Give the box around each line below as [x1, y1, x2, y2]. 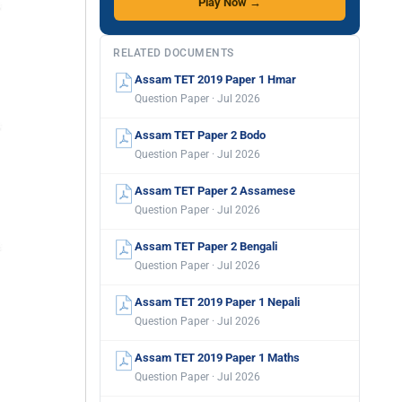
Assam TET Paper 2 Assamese [135, 184, 295, 197]
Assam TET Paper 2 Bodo [135, 128, 266, 142]
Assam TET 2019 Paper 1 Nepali [135, 295, 300, 309]
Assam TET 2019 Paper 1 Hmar [135, 73, 296, 86]
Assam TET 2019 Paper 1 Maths [135, 351, 300, 364]
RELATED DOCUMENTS [113, 47, 234, 59]
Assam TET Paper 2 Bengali [135, 240, 277, 253]
